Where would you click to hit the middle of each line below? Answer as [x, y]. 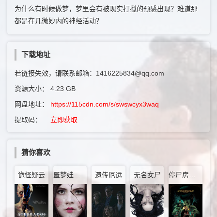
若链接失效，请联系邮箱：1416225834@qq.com [89, 73]
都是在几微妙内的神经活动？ [59, 21]
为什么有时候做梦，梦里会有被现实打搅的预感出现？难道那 [106, 9]
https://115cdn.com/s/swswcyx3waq [105, 104]
